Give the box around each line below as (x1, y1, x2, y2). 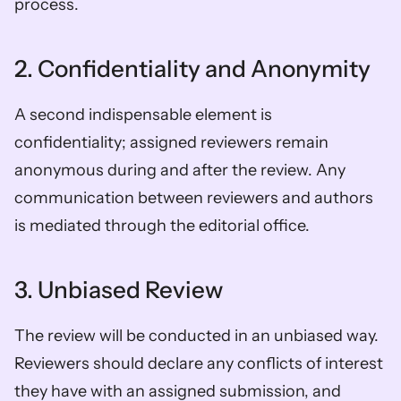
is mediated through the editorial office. (14, 215, 317, 235)
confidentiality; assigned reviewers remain (14, 132, 328, 152)
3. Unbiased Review (14, 275, 232, 304)
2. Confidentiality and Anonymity (14, 54, 380, 83)
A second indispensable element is (14, 104, 272, 124)
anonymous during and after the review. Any (14, 159, 346, 180)
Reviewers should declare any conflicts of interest (14, 353, 383, 373)
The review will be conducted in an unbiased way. (14, 325, 379, 346)
